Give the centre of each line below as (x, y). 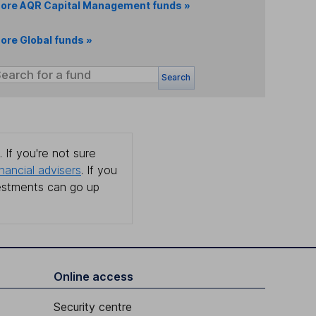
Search (176, 78)
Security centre (93, 307)
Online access (93, 277)
